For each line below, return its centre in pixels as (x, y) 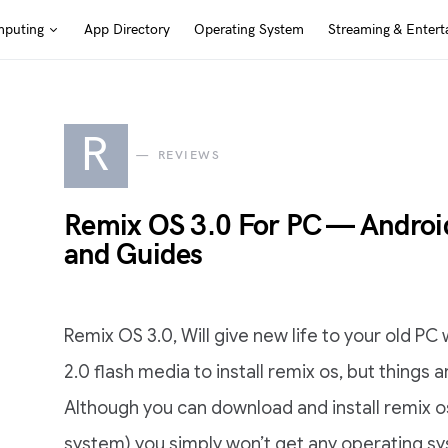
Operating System (248, 29)
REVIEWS (188, 155)
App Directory (126, 29)
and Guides (133, 255)
